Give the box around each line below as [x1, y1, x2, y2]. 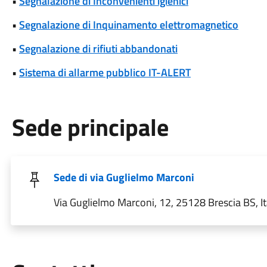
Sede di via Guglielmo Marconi [53, 169, 194, 185]
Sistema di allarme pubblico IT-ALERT [18, 64, 191, 80]
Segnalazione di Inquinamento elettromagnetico [18, 17, 238, 33]
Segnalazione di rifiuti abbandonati [18, 41, 178, 57]
